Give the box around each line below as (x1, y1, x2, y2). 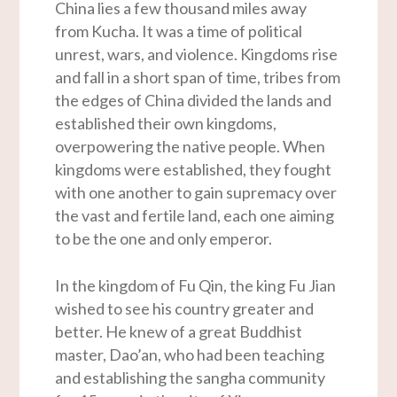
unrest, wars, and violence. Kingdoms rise (55, 44, 339, 65)
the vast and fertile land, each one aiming (55, 206, 335, 226)
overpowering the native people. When (55, 136, 326, 157)
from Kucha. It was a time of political (55, 21, 303, 42)
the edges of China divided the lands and (55, 90, 332, 111)
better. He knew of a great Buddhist (55, 322, 303, 342)
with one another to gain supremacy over (55, 183, 338, 203)
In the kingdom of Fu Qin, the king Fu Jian (55, 276, 337, 296)
